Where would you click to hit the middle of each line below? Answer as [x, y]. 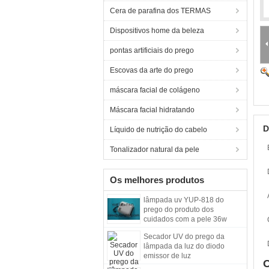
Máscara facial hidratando [152, 110]
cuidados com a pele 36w [185, 219]
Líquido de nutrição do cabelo [159, 130]
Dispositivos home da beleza [157, 31]
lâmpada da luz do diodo [184, 246]
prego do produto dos [179, 210]
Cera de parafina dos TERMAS [160, 11]
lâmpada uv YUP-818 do [184, 200]
